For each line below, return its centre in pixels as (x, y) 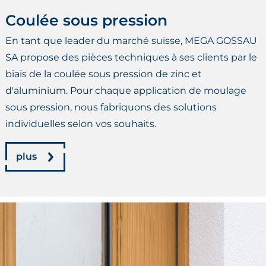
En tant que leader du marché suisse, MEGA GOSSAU (131, 41)
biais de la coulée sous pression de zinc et (104, 74)
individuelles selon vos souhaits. (81, 124)
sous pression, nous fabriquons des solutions (111, 107)
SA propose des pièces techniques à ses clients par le (131, 58)
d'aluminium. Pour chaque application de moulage (126, 91)
